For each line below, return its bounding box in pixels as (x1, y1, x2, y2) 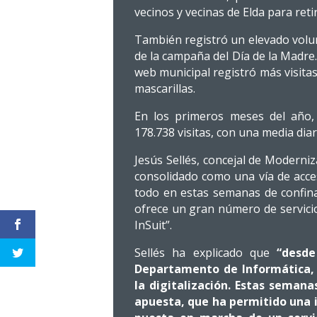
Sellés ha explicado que (134, 245, 277, 260)
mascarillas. (134, 81, 195, 96)
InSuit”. (134, 217, 172, 233)
